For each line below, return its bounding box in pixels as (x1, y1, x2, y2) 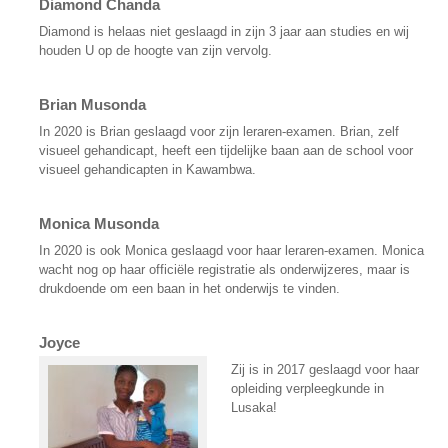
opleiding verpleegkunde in (230, 380, 384, 396)
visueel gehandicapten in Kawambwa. (38, 161, 256, 177)
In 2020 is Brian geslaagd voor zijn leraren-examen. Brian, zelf (38, 123, 399, 139)
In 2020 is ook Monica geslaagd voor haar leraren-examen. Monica (38, 242, 424, 258)
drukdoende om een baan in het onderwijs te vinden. (38, 280, 340, 296)
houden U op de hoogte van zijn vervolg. (38, 42, 272, 58)
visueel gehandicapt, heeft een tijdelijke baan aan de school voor (38, 142, 413, 158)
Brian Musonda (38, 95, 146, 113)
